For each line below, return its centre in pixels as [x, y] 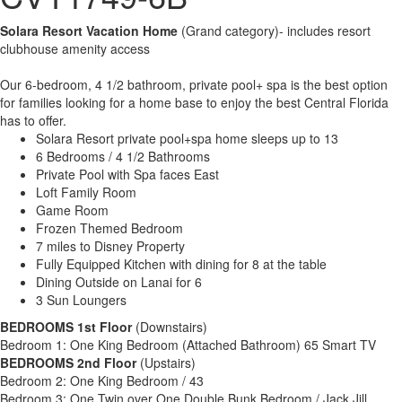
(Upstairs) [168, 363]
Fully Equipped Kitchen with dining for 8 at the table [181, 264]
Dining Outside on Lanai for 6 [119, 282]
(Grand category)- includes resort [276, 31]
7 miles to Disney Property [110, 246]
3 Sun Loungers [81, 300]
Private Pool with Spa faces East [127, 175]
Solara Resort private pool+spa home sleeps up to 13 [187, 139]
